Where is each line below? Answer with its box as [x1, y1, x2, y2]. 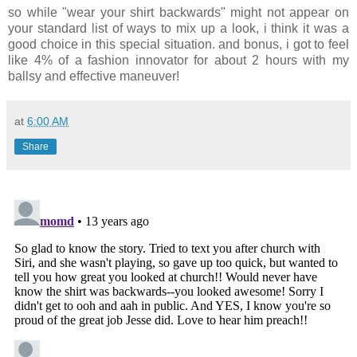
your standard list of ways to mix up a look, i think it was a [8, 22, 349, 36]
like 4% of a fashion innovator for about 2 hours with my [8, 53, 349, 68]
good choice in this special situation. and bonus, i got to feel [8, 37, 349, 52]
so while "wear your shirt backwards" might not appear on [8, 6, 349, 20]
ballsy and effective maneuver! [8, 69, 179, 84]
